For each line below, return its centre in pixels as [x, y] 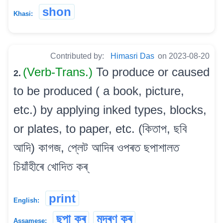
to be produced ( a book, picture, [99, 91]
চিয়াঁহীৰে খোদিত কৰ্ [51, 167]
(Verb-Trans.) [59, 72]
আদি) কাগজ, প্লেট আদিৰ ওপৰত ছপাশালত [96, 148]
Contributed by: [78, 56]
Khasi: [23, 14]
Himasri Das [132, 56]
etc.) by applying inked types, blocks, [110, 110]
